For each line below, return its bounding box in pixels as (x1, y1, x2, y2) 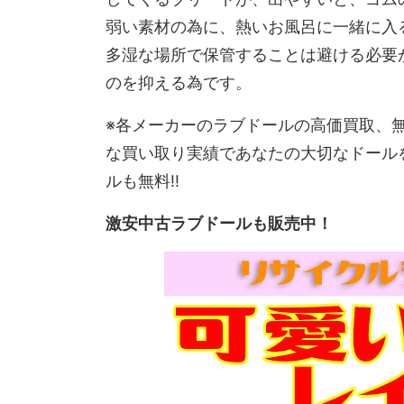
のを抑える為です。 (106, 73, 252, 92)
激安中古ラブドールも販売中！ (106, 214, 333, 233)
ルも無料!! (106, 171, 179, 190)
